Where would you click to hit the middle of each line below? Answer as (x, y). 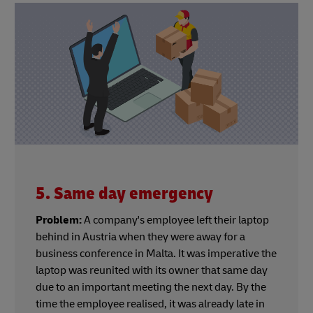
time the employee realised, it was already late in (150, 304)
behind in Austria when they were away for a (140, 237)
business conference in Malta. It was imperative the (156, 254)
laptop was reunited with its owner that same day (152, 271)
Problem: (59, 220)
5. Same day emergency (124, 194)
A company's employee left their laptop (175, 220)
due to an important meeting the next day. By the (151, 287)
